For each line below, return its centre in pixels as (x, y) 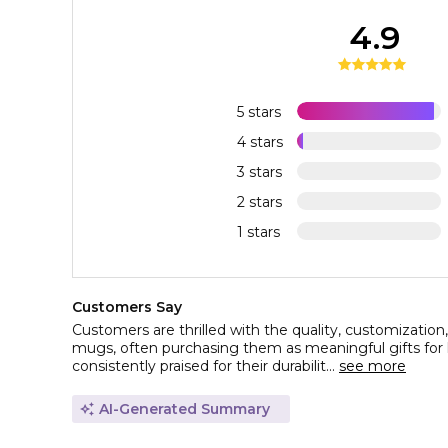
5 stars (258, 112)
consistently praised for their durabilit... (205, 366)
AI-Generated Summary (184, 409)
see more (372, 366)
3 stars (259, 172)
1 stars (258, 232)
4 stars (259, 142)
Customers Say (127, 307)
